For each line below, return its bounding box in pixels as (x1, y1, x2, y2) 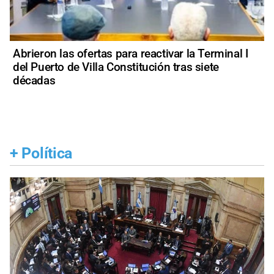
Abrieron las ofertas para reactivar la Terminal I (13, 46, 248, 61)
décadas (13, 73, 56, 88)
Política (21, 144, 73, 162)
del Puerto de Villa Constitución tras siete (13, 60, 219, 75)
